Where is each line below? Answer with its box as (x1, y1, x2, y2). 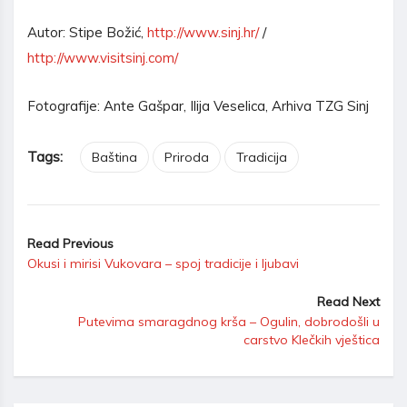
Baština (92, 148, 137, 165)
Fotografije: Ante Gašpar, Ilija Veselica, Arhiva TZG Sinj (27, 96, 369, 114)
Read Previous (27, 234, 114, 252)
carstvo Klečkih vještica (243, 331, 380, 348)
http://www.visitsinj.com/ (27, 48, 178, 66)
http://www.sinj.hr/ (147, 23, 259, 41)
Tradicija (236, 148, 287, 165)
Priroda (164, 148, 209, 165)
